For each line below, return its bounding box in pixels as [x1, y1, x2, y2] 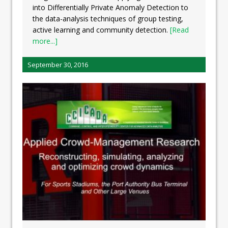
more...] [33, 36, 58, 46]
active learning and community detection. [33, 25, 170, 35]
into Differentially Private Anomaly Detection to [33, 3, 188, 13]
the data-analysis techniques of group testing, [33, 14, 183, 24]
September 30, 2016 [27, 60, 88, 70]
